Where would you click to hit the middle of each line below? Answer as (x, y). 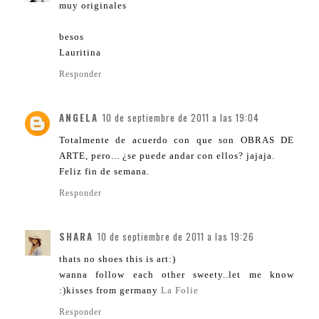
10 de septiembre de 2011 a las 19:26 (176, 237)
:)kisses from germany (110, 291)
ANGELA (79, 118)
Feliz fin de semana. (104, 172)
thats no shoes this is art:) (117, 259)
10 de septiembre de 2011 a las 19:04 (181, 118)
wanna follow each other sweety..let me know (177, 275)
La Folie (181, 291)
